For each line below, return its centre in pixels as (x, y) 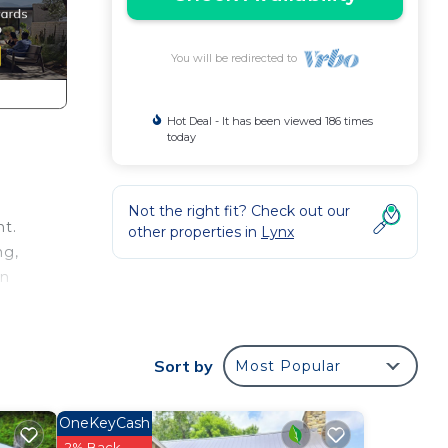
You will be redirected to (236, 58)
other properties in (194, 232)
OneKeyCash (104, 423)
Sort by (183, 366)
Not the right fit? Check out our (239, 211)
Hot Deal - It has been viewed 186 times (269, 121)
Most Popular (288, 366)
